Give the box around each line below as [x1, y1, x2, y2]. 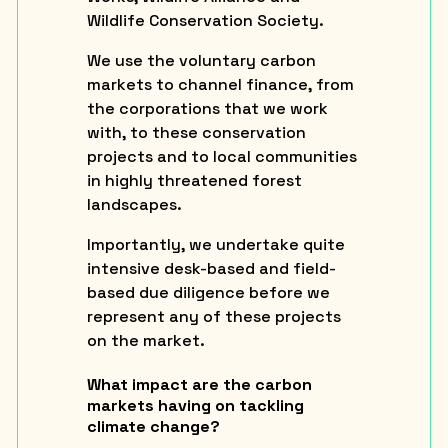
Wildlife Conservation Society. [86, 9, 324, 31]
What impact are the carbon [86, 374, 312, 396]
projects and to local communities [86, 145, 357, 167]
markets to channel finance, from [86, 73, 354, 95]
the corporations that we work [86, 97, 328, 119]
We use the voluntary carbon [86, 49, 316, 71]
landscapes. [86, 193, 182, 215]
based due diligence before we [86, 281, 330, 303]
